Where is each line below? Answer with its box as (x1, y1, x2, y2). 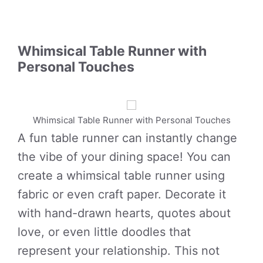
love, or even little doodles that (18, 225, 191, 239)
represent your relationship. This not (18, 244, 220, 258)
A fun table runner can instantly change (18, 131, 237, 145)
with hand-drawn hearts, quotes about (18, 206, 231, 220)
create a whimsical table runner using (18, 168, 225, 183)
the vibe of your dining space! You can (18, 150, 231, 164)
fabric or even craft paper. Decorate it (18, 187, 226, 201)
